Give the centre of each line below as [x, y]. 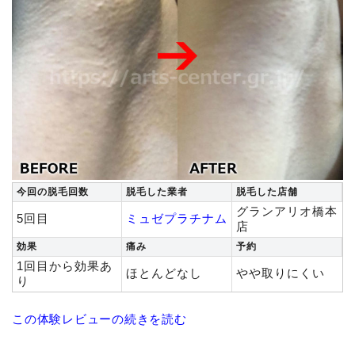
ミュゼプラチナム [177, 219]
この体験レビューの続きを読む [99, 319]
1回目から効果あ [65, 266]
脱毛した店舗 [267, 192]
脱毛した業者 [157, 192]
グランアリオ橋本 [287, 212]
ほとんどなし [164, 273]
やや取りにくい [281, 273]
